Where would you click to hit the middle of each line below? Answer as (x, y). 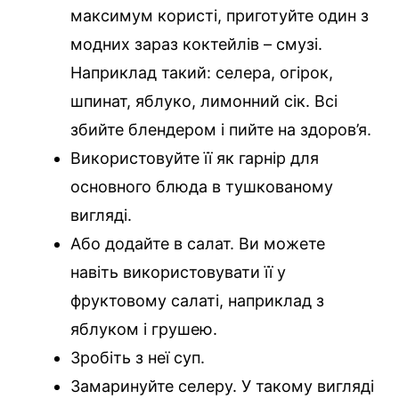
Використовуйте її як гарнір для (195, 159)
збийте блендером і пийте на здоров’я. (221, 130)
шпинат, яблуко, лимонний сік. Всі (204, 102)
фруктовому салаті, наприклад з (197, 301)
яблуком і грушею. (144, 330)
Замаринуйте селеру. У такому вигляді (222, 387)
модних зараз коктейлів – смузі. (196, 45)
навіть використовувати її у (178, 273)
